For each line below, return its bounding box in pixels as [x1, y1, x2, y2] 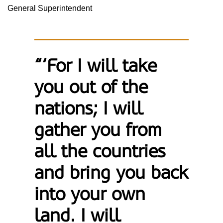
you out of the [34, 77, 148, 98]
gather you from [34, 119, 162, 140]
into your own [34, 184, 146, 205]
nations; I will [34, 98, 143, 119]
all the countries [34, 141, 166, 162]
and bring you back [34, 162, 189, 183]
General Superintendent [7, 4, 92, 12]
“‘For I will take [34, 55, 157, 76]
